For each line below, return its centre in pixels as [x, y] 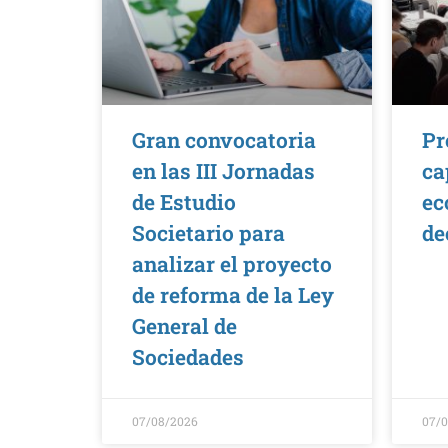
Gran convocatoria [224, 140]
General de [184, 326]
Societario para [208, 233]
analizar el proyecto [232, 264]
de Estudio [184, 202]
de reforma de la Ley [233, 295]
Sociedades [188, 357]
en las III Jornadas [223, 171]
